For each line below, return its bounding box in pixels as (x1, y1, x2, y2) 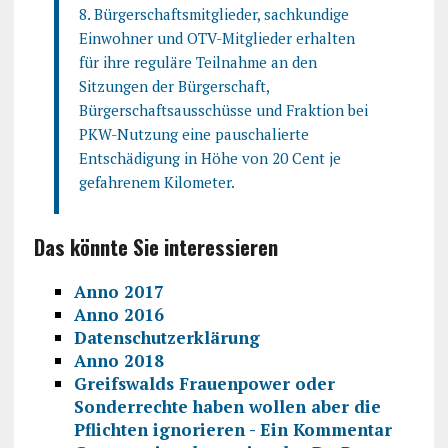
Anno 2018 (73, 348, 164, 372)
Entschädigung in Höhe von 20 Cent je (78, 147, 341, 168)
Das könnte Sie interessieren (33, 231, 278, 262)
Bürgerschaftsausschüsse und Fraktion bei (78, 99, 368, 120)
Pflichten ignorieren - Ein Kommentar (73, 417, 392, 441)
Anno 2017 (73, 279, 164, 303)
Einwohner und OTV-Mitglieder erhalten (78, 27, 355, 48)
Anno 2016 (73, 302, 164, 326)
